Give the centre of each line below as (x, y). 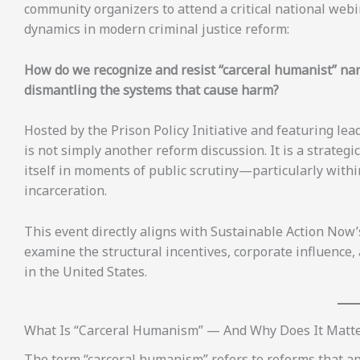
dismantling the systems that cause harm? (151, 90)
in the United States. (86, 272)
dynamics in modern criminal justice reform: (157, 29)
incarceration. (65, 191)
